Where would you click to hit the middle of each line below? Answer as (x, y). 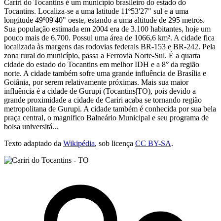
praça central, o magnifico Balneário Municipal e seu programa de (106, 117)
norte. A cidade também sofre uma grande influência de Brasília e (105, 73)
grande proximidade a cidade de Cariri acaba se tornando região (103, 100)
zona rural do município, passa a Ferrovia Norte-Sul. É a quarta (102, 55)
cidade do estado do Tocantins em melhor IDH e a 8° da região (102, 64)
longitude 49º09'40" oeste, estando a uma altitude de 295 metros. (104, 20)
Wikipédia (79, 143)
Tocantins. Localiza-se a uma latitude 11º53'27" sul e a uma (96, 11)
